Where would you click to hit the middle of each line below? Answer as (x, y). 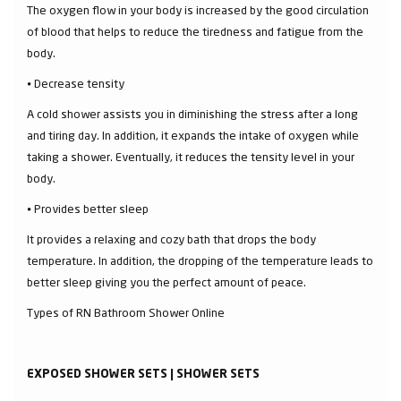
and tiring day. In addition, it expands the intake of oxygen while (193, 135)
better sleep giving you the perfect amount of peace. (166, 282)
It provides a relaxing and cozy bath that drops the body (171, 239)
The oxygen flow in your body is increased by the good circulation (198, 9)
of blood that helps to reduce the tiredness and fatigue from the (195, 31)
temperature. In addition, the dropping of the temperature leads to (200, 260)
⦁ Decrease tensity (76, 83)
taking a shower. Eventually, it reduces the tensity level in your (191, 156)
